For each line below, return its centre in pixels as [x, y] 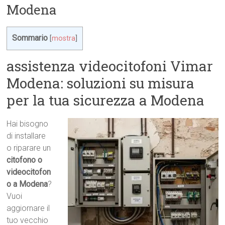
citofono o [25, 160]
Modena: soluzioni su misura [101, 83]
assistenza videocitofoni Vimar [110, 66]
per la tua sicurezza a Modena [106, 100]
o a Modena [27, 184]
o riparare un [29, 148]
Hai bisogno [28, 124]
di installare [26, 136]
